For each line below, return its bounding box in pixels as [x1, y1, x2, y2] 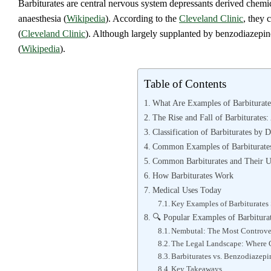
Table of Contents [144, 77, 226, 91]
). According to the [105, 13, 179, 24]
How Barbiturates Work [152, 171, 233, 181]
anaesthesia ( [18, 13, 67, 24]
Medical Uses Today [152, 185, 221, 195]
